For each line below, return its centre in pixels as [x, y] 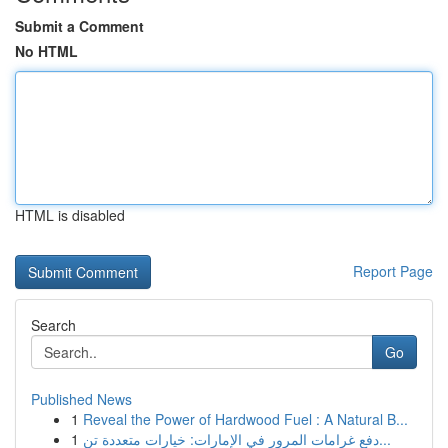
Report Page [393, 271]
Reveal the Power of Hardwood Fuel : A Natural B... [245, 419]
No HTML [46, 51]
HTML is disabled [70, 215]
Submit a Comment [79, 26]
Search [53, 325]
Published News [81, 399]
